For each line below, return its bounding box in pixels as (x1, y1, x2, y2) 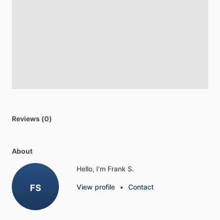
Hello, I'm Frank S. (77, 165, 134, 173)
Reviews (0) (12, 114, 52, 123)
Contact (128, 183, 154, 192)
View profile (77, 183, 115, 192)
